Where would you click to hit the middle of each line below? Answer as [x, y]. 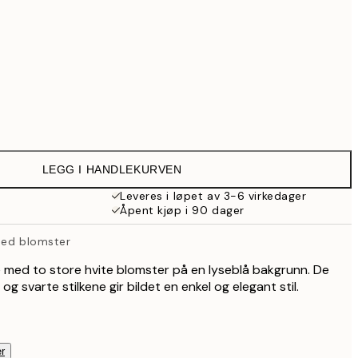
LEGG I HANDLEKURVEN [112, 169]
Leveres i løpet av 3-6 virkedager [213, 196]
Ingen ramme [118, 117]
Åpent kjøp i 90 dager [182, 210]
